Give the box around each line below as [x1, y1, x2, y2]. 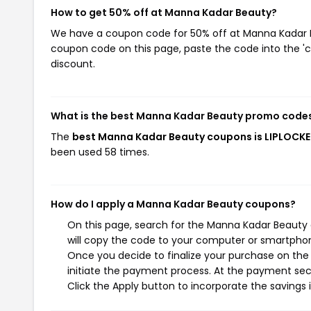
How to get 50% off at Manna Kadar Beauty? [51, 6, 277, 19]
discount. [51, 57, 95, 71]
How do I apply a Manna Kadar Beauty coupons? [51, 197, 296, 211]
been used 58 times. [51, 145, 149, 159]
